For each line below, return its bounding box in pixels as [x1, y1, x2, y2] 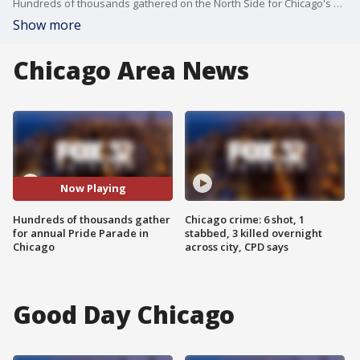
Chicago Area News [13, 54, 250, 87]
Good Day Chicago [13, 297, 235, 331]
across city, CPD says [185, 239, 288, 254]
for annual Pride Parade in [13, 225, 149, 240]
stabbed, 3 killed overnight [185, 225, 322, 240]
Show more [13, 16, 81, 34]
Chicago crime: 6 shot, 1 [185, 211, 305, 227]
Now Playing [59, 181, 126, 196]
